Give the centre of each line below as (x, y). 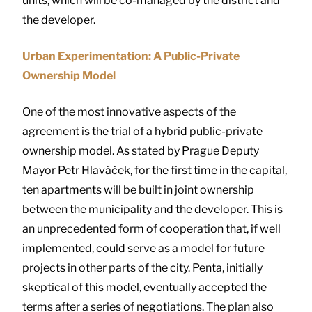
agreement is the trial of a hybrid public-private (142, 131)
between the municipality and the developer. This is (153, 209)
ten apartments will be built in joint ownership (138, 189)
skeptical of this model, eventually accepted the (145, 287)
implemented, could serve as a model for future (143, 248)
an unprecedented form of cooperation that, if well (151, 228)
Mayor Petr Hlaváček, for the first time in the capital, (155, 170)
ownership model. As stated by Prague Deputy (141, 150)
